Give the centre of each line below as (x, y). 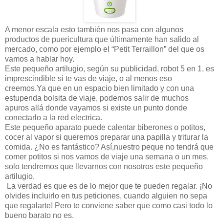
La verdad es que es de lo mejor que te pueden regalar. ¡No (109, 186)
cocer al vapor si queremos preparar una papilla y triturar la (107, 137)
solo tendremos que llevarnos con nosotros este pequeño (104, 166)
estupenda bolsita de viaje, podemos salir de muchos (97, 98)
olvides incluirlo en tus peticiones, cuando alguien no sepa (106, 196)
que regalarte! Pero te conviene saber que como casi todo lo (109, 206)
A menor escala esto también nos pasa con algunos (94, 30)
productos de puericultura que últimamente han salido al (102, 39)
